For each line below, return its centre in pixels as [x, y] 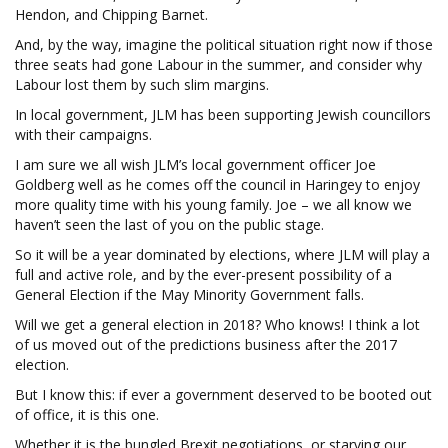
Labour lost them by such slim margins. [142, 84]
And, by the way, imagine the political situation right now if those [224, 44]
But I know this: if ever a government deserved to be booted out [223, 394]
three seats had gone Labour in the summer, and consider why [218, 64]
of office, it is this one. [87, 414]
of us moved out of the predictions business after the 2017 [206, 344]
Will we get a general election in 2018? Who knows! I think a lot [217, 324]
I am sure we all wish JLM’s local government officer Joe [195, 164]
